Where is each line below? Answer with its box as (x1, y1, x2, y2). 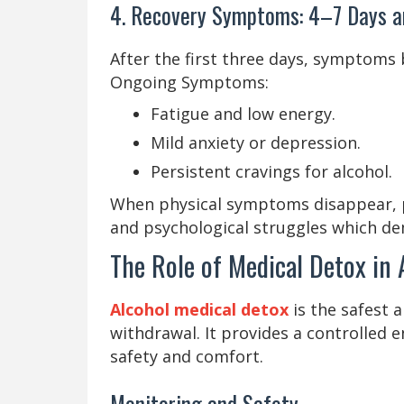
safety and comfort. (110, 344, 263, 367)
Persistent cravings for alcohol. (151, 160, 392, 182)
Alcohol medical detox (110, 298, 289, 320)
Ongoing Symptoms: (110, 70, 269, 93)
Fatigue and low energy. (151, 102, 335, 124)
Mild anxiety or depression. (151, 131, 361, 153)
